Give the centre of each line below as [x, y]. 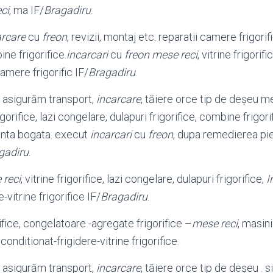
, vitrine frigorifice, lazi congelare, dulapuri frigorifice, [144, 179]
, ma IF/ [27, 10]
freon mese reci [161, 55]
